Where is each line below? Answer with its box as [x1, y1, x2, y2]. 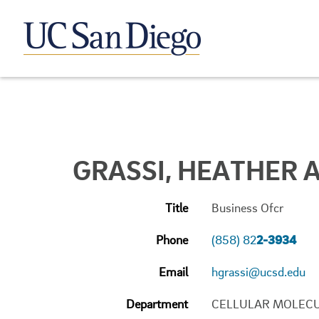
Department [126, 296, 188, 311]
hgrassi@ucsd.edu [211, 264, 305, 279]
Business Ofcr [211, 200, 283, 215]
